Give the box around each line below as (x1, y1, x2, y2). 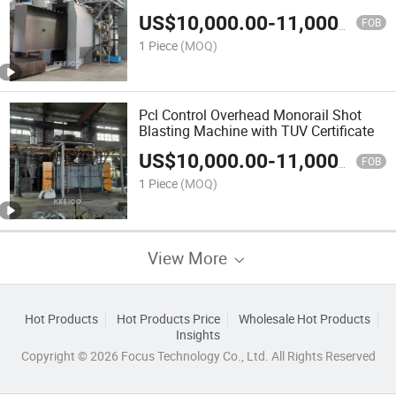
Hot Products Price (116, 310, 220, 327)
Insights (176, 326, 220, 343)
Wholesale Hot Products (238, 310, 370, 327)
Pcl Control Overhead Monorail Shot (139, 104, 362, 125)
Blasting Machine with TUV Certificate (139, 120, 375, 141)
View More (148, 246, 232, 269)
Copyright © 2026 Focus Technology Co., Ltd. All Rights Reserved (20, 347, 376, 364)
